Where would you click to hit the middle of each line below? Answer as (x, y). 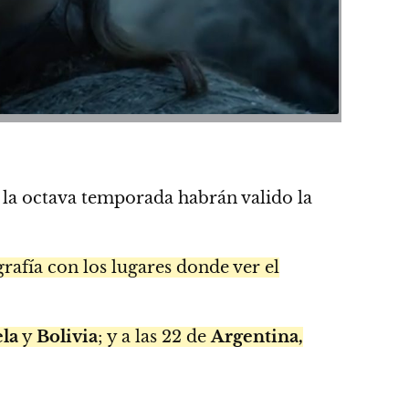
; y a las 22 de (154, 337)
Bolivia (67, 337)
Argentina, (257, 337)
